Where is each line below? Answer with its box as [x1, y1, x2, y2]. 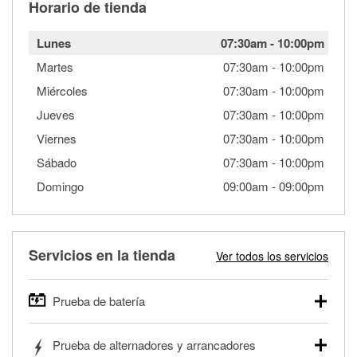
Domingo [37, 177, 84, 194]
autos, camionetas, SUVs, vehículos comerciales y [29, 338, 282, 355]
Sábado [37, 153, 76, 171]
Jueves [37, 105, 75, 123]
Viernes [37, 129, 76, 147]
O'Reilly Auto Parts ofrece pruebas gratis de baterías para [29, 322, 320, 339]
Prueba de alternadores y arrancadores [53, 335, 256, 353]
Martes [37, 57, 73, 75]
